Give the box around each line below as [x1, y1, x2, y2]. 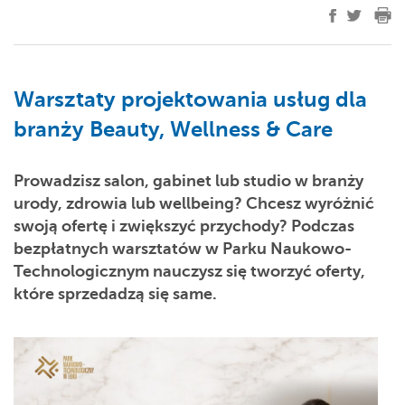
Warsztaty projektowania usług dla [14, 87, 367, 112]
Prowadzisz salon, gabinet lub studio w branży [14, 172, 363, 190]
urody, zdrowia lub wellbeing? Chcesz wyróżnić [14, 194, 374, 212]
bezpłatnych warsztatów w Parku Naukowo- [14, 240, 352, 258]
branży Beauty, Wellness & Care [14, 117, 333, 142]
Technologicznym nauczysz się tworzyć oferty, [14, 262, 365, 280]
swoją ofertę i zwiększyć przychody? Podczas [14, 217, 354, 235]
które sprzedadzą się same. [14, 285, 217, 303]
